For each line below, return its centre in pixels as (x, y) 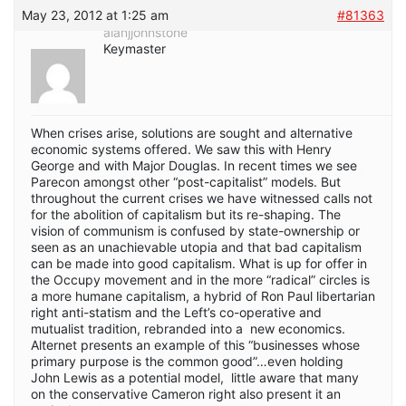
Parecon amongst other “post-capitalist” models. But (186, 181)
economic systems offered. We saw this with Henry (181, 149)
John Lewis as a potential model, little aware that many (195, 377)
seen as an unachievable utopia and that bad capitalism (196, 246)
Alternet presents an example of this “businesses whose (195, 344)
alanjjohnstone (145, 32)
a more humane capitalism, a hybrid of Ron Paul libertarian (203, 295)
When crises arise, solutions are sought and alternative (192, 132)
